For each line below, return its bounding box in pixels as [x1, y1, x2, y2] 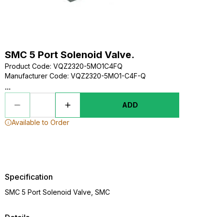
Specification [5, 172, 53, 182]
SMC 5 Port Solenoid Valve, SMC [5, 188, 110, 196]
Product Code [5, 62, 50, 70]
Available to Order [12, 118, 69, 126]
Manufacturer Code [5, 72, 67, 80]
